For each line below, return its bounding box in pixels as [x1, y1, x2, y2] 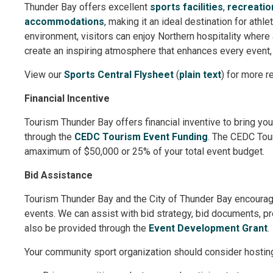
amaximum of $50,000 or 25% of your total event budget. [24, 146, 265, 158]
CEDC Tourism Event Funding [74, 131, 208, 143]
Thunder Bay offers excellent [24, 1, 151, 13]
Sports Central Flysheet [64, 69, 177, 81]
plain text [179, 69, 222, 81]
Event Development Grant [149, 222, 268, 235]
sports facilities [150, 1, 224, 13]
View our [24, 69, 65, 81]
